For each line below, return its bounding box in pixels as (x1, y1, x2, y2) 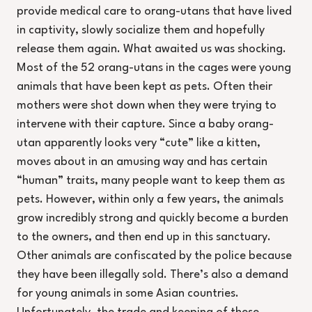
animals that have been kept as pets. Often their (17, 81, 272, 93)
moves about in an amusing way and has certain (17, 156, 267, 169)
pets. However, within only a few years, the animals (17, 194, 283, 206)
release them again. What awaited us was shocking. (17, 43, 286, 56)
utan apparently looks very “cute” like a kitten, (17, 137, 260, 150)
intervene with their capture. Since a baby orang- (17, 118, 274, 131)
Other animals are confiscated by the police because (17, 250, 292, 263)
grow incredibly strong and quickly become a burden (17, 212, 288, 225)
